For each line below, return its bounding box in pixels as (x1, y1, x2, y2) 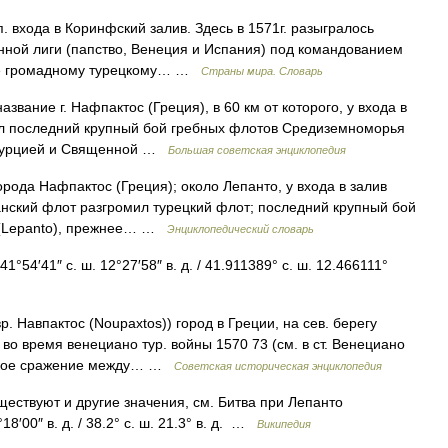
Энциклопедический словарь (167, 222, 314, 235)
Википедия (257, 417, 311, 430)
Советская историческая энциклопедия (174, 359, 382, 372)
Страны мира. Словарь (201, 64, 323, 77)
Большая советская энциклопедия (168, 143, 346, 156)
